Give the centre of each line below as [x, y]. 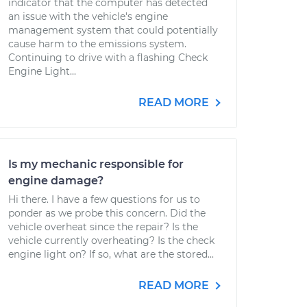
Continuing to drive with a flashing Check [108, 58]
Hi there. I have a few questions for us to [104, 199]
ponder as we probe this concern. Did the [107, 213]
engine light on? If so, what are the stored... [111, 254]
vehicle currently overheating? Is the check [111, 241]
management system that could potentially [113, 30]
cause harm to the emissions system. [97, 44]
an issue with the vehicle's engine [88, 16]
